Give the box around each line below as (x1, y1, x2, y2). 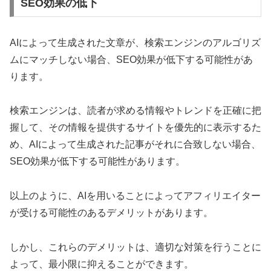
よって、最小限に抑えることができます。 (10, 259, 194, 270)
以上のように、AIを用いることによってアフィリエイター (10, 191, 261, 201)
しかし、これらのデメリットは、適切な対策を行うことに (10, 242, 261, 253)
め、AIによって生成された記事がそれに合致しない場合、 (10, 139, 261, 150)
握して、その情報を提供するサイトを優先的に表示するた (10, 122, 261, 133)
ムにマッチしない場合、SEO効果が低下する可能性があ (10, 54, 253, 65)
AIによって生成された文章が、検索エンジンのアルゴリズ (10, 37, 261, 48)
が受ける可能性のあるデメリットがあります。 (10, 207, 213, 218)
